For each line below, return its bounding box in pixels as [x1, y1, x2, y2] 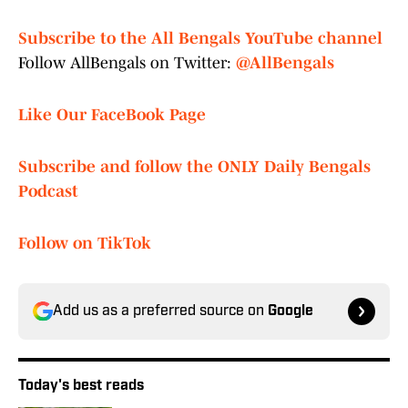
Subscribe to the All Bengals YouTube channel [18, 29, 382, 48]
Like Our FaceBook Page [18, 106, 206, 125]
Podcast [18, 182, 78, 201]
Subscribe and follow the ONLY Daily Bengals [18, 158, 371, 177]
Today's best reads [18, 379, 144, 394]
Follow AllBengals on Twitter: [18, 54, 236, 73]
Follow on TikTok [18, 234, 151, 253]
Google [268, 304, 313, 320]
